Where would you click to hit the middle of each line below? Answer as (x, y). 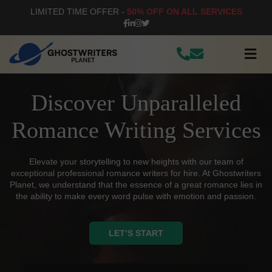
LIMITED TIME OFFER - (78, 11)
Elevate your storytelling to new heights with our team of (136, 161)
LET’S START (136, 233)
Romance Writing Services (136, 130)
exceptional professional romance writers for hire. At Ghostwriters (136, 173)
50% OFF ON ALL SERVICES (184, 11)
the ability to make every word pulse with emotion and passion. (136, 196)
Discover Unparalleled (136, 103)
